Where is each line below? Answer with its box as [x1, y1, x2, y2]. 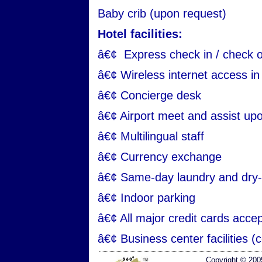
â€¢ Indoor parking [98, 191, 195, 204]
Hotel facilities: [98, 27, 182, 40]
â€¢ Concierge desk [98, 89, 201, 102]
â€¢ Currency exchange [98, 150, 222, 163]
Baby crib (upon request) [98, 7, 226, 20]
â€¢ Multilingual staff [98, 130, 204, 143]
